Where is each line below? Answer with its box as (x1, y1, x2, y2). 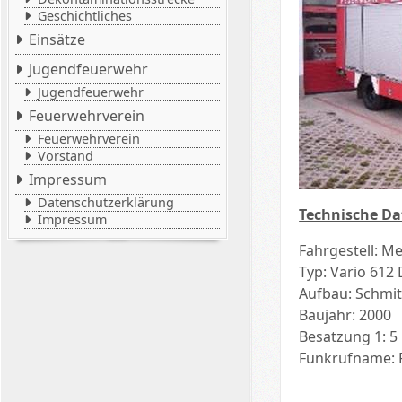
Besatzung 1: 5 (299, 326, 398, 346)
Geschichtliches (38, 7, 133, 24)
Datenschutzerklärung (38, 194, 175, 211)
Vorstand (38, 147, 94, 164)
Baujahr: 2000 (299, 304, 392, 325)
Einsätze (29, 30, 86, 49)
